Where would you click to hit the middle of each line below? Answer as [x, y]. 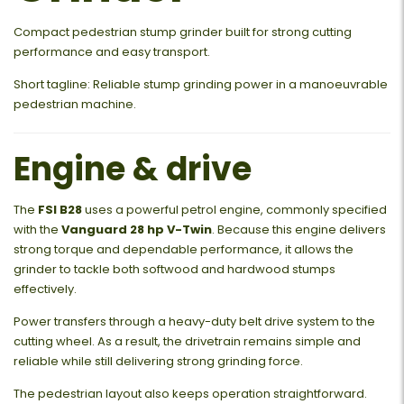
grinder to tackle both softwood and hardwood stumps [174, 269]
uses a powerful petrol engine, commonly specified [234, 209]
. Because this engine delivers [299, 229]
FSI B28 [60, 209]
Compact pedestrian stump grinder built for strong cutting [183, 32]
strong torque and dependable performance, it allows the [184, 249]
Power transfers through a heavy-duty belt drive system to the [194, 321]
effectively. [45, 289]
